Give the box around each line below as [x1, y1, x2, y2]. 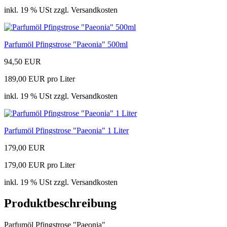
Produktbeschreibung [4, 197, 117, 210]
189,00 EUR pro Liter [4, 74, 75, 83]
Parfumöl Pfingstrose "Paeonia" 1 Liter [4, 126, 129, 135]
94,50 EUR [4, 57, 41, 66]
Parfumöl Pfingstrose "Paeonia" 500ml [4, 40, 128, 49]
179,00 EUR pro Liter [4, 160, 75, 169]
